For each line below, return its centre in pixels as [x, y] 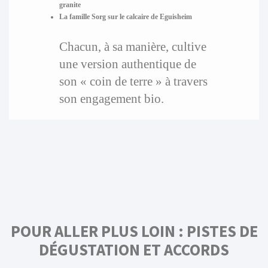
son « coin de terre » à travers [133, 81]
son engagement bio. [111, 99]
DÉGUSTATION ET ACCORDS [134, 250]
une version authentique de [127, 64]
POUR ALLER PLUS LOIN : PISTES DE [134, 232]
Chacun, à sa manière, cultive [133, 47]
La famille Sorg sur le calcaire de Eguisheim [125, 17]
